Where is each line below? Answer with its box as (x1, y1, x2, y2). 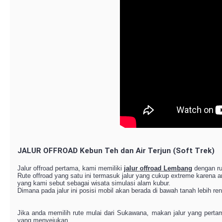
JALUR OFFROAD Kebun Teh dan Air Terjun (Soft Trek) (17, 146, 215, 155)
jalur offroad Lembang (124, 165, 192, 172)
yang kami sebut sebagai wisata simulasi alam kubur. (17, 179, 170, 187)
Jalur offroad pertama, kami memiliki (17, 165, 124, 172)
